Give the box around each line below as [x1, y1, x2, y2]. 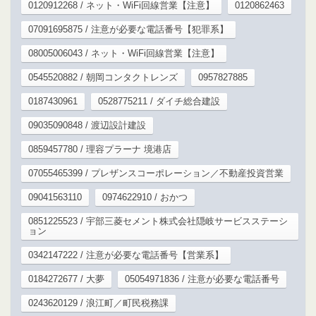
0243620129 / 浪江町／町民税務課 [28, 297, 169, 308]
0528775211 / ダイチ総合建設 [98, 95, 220, 107]
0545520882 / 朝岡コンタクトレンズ [28, 71, 178, 83]
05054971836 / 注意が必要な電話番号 [125, 273, 279, 284]
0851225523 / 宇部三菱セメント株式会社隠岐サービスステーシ [28, 215, 288, 226]
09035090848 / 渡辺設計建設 [28, 119, 146, 130]
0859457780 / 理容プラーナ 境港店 [28, 143, 171, 154]
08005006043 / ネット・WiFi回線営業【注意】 [28, 47, 219, 59]
